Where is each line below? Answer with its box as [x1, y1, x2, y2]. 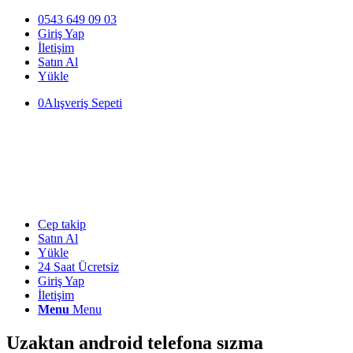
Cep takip [38, 217, 86, 231]
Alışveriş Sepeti [44, 96, 122, 110]
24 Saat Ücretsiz [38, 260, 119, 273]
